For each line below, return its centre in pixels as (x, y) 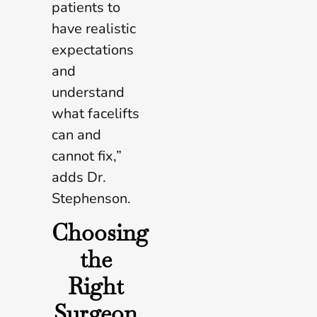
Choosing (100, 233)
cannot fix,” (87, 156)
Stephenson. (91, 198)
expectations (93, 50)
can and (76, 134)
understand (88, 92)
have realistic (94, 28)
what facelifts (96, 113)
